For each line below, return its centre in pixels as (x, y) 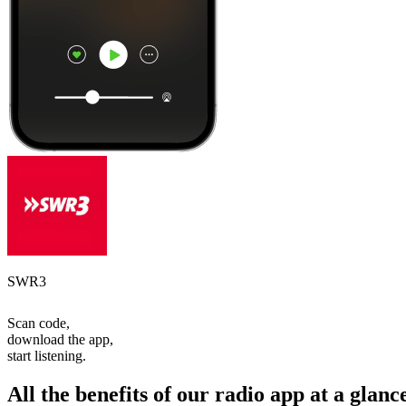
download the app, (60, 339)
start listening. (47, 355)
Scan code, (39, 323)
